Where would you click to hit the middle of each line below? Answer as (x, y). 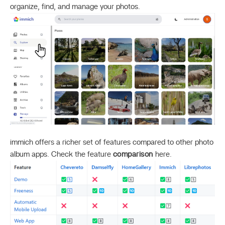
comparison (133, 155)
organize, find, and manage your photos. (75, 7)
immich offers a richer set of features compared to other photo (112, 143)
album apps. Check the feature (62, 155)
